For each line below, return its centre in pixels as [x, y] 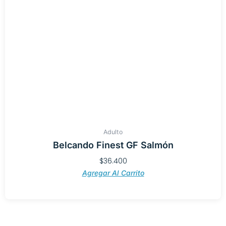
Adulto [113, 132]
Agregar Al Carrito [113, 173]
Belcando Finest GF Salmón [113, 145]
